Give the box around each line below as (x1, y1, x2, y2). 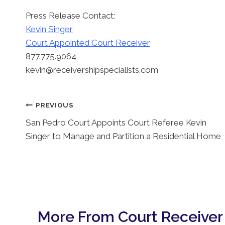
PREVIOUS (36, 101, 74, 109)
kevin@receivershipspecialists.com (26, 64, 158, 75)
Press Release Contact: (26, 10, 115, 21)
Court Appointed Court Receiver (26, 37, 150, 48)
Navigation (25, 120, 102, 138)
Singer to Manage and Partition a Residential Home (26, 131, 221, 141)
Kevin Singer (26, 24, 73, 34)
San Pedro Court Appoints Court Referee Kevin (26, 117, 206, 128)
